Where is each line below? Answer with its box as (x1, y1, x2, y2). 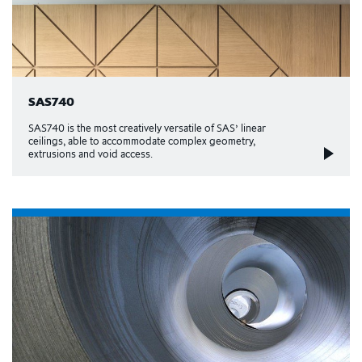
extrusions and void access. (28, 146, 153, 160)
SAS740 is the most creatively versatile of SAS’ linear (28, 120, 266, 134)
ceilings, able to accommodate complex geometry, (28, 133, 255, 147)
